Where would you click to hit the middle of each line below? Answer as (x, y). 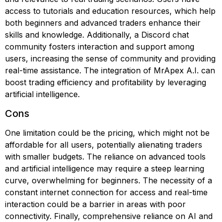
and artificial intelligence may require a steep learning (105, 168)
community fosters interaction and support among (100, 47)
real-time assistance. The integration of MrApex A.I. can (110, 70)
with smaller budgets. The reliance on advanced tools (105, 157)
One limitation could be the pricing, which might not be (107, 133)
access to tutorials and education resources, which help (110, 11)
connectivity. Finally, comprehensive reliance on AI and (109, 216)
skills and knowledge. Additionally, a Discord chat (97, 35)
